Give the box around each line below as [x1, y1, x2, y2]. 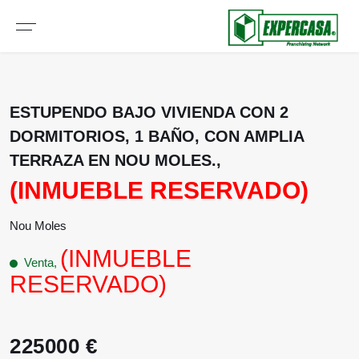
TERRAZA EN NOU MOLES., [10, 151, 221, 169]
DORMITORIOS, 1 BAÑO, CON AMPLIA [10, 127, 304, 145]
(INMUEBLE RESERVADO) [10, 177, 309, 204]
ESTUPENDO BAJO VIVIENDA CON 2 [10, 103, 288, 121]
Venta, [24, 256, 60, 269]
